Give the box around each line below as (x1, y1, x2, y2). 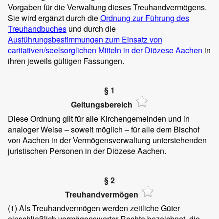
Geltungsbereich (71, 99, 132, 110)
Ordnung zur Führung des (100, 12, 189, 24)
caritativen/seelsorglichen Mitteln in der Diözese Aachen (8, 44, 202, 56)
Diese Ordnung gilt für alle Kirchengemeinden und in (8, 112, 190, 124)
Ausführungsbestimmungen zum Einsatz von (8, 34, 162, 45)
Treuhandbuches (8, 23, 66, 35)
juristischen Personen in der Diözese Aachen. (8, 145, 166, 156)
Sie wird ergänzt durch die (8, 12, 100, 24)
